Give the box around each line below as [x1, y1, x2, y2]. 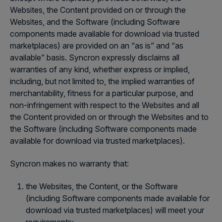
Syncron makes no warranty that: [10, 159, 129, 168]
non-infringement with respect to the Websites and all [10, 100, 199, 110]
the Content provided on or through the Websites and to [10, 112, 209, 122]
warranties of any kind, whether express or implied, [10, 64, 190, 74]
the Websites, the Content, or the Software [26, 181, 178, 191]
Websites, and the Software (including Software [10, 17, 180, 27]
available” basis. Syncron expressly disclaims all [10, 53, 179, 62]
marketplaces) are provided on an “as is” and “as [10, 41, 183, 51]
